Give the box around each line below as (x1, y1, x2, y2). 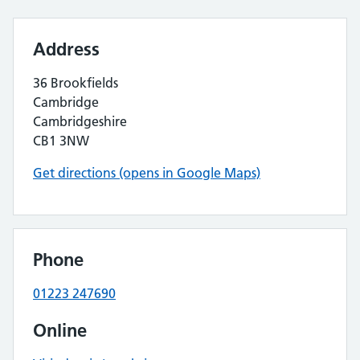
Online (33, 319, 87, 342)
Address (33, 38, 100, 60)
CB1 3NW (33, 133, 89, 149)
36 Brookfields (33, 75, 118, 91)
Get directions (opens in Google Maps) (33, 165, 260, 181)
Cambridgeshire (33, 113, 127, 129)
